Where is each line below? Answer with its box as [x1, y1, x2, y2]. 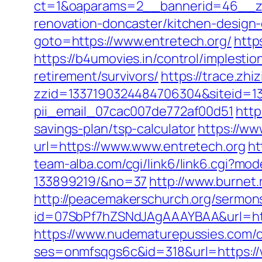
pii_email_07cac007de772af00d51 [34, 102, 233, 120]
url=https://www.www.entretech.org [34, 137, 246, 155]
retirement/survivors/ [34, 67, 158, 85]
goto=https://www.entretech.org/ [34, 32, 232, 50]
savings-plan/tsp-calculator [34, 120, 196, 137]
